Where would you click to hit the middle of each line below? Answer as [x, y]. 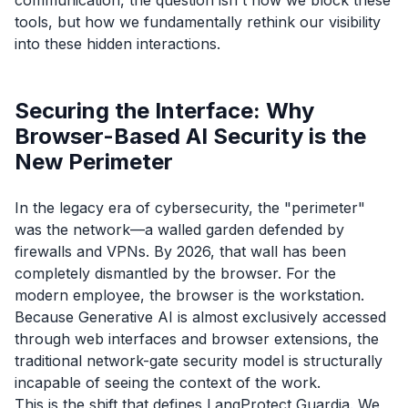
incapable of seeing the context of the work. [168, 382]
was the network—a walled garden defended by [179, 229]
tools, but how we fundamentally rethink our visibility [198, 21]
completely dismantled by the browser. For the [175, 273]
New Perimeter [94, 161]
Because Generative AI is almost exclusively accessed [200, 316]
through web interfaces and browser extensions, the [197, 338]
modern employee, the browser [127, 295]
